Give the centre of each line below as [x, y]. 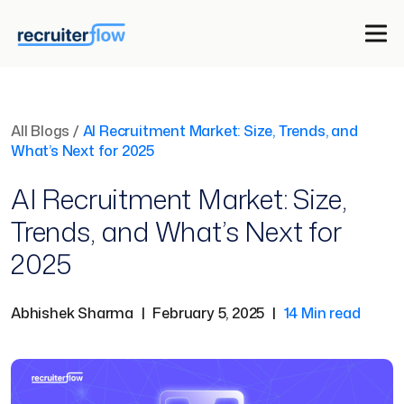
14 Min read [322, 312]
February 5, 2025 [209, 312]
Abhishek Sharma [72, 312]
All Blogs [41, 130]
